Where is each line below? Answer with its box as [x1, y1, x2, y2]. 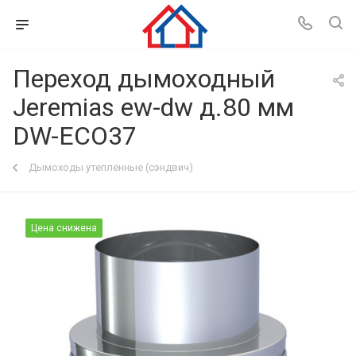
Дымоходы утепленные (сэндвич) [29, 161, 193, 173]
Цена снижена [31, 222, 97, 234]
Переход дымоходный [13, 64, 275, 94]
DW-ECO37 [13, 121, 137, 151]
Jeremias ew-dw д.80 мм [13, 92, 294, 122]
